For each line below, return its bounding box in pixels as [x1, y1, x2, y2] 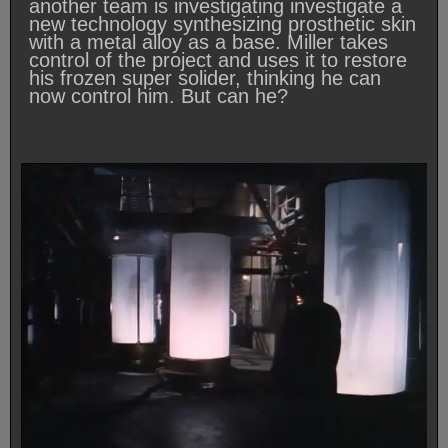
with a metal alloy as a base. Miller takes [29, 31, 388, 54]
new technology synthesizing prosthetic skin [29, 13, 416, 36]
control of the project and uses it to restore [29, 49, 407, 72]
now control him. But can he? [29, 85, 288, 108]
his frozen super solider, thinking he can [29, 67, 381, 90]
